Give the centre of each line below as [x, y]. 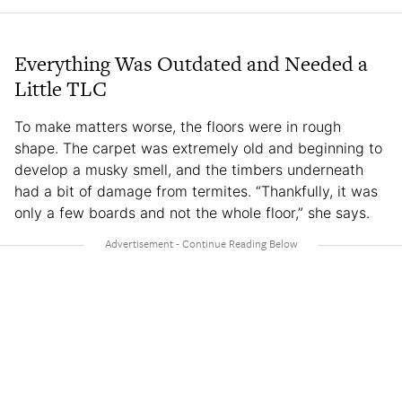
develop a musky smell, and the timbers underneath [189, 169]
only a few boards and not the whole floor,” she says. [192, 212]
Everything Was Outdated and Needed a [191, 63]
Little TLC [61, 88]
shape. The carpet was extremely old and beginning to [198, 148]
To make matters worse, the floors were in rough [178, 126]
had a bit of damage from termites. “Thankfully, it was [196, 191]
